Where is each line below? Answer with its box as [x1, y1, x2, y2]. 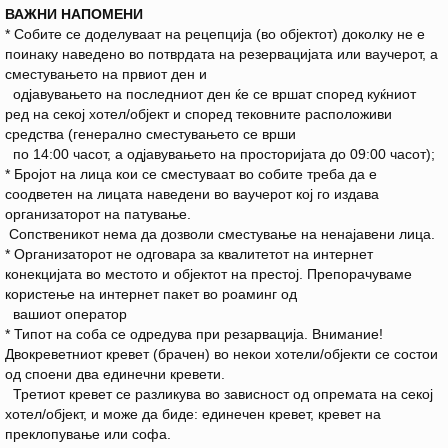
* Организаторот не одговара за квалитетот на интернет [5, 246, 373, 263]
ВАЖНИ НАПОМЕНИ [5, 6, 143, 23]
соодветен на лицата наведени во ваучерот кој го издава [5, 186, 379, 203]
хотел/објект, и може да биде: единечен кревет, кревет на [5, 406, 381, 423]
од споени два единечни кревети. [5, 366, 229, 383]
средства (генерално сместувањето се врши [5, 126, 300, 143]
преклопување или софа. [5, 426, 171, 443]
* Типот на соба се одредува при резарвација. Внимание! [5, 326, 383, 343]
